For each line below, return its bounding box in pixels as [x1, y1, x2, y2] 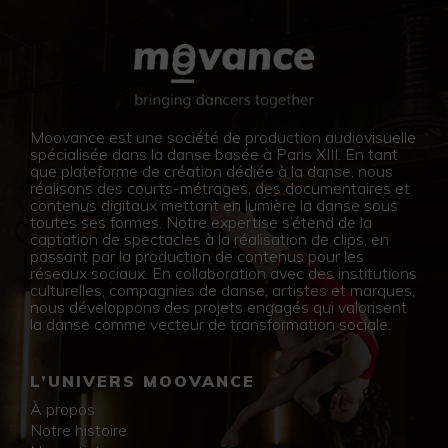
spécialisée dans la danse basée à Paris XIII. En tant [30, 143, 398, 164]
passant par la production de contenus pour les [30, 245, 364, 266]
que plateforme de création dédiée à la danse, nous [30, 160, 393, 181]
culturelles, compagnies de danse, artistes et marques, [30, 279, 415, 300]
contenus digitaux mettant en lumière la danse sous [30, 194, 398, 215]
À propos [30, 398, 95, 419]
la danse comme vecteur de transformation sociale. [30, 313, 391, 334]
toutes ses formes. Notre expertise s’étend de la [30, 211, 372, 232]
